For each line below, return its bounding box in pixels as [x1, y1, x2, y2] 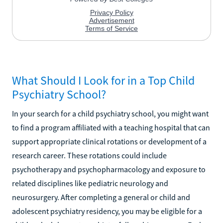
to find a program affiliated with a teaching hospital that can [12, 122, 210, 132]
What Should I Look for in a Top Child [12, 72, 195, 88]
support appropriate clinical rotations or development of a [12, 136, 207, 146]
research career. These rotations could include [12, 150, 167, 160]
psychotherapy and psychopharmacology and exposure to [12, 164, 206, 174]
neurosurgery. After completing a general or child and [12, 192, 190, 202]
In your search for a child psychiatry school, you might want [12, 108, 209, 118]
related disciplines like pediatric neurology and [12, 178, 168, 188]
